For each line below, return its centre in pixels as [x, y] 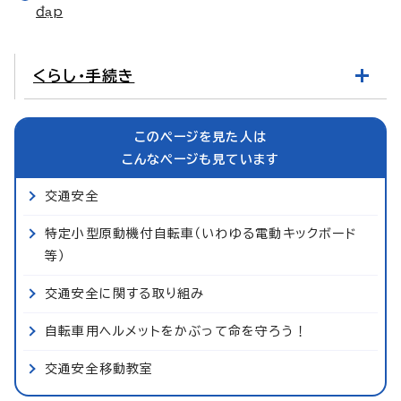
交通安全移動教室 [99, 368]
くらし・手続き [84, 75]
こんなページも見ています [200, 159]
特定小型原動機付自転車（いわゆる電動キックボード [201, 233]
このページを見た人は [200, 137]
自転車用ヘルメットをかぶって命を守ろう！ [176, 331]
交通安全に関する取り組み [125, 293]
